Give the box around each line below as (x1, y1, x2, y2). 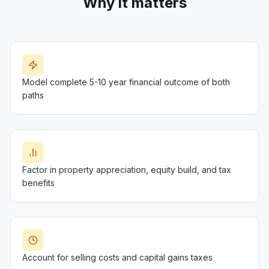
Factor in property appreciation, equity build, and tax (22, 165, 231, 175)
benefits (22, 178, 55, 188)
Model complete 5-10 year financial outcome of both (22, 77, 230, 87)
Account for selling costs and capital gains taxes (22, 252, 213, 262)
